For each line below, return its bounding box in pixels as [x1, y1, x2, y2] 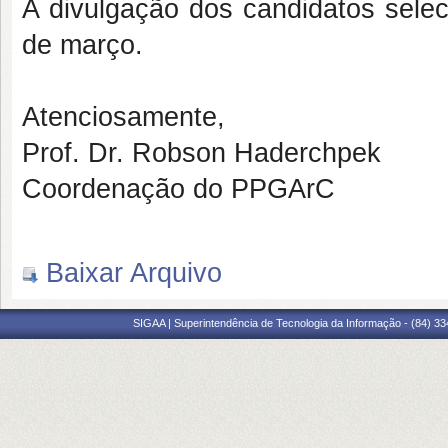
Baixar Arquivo [38, 258, 222, 288]
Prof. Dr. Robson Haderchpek [22, 138, 381, 168]
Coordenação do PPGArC [22, 174, 335, 204]
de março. [22, 30, 143, 60]
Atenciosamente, [22, 102, 225, 132]
